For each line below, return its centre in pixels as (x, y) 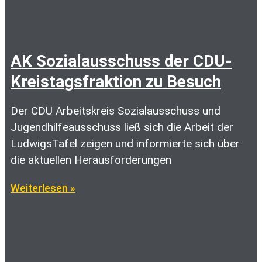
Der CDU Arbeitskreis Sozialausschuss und (116, 111)
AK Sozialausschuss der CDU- (121, 61)
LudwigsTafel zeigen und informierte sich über (125, 144)
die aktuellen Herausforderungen (91, 160)
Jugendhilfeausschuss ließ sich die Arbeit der (122, 127)
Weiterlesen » (43, 188)
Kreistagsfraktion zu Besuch (116, 82)
